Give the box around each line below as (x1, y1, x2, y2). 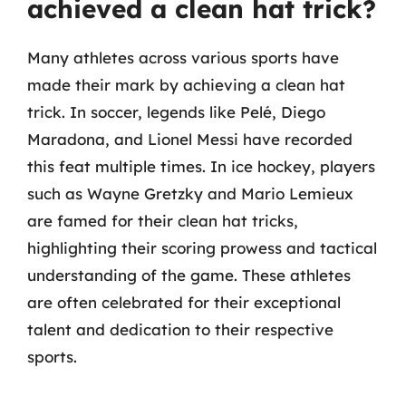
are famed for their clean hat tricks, (27, 211, 298, 230)
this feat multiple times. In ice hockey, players (27, 157, 375, 176)
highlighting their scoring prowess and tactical (27, 238, 377, 257)
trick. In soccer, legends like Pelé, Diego (27, 102, 325, 121)
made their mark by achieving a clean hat (27, 75, 345, 94)
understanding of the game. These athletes (27, 266, 351, 285)
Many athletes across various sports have (27, 48, 339, 67)
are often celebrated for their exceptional (27, 293, 341, 312)
